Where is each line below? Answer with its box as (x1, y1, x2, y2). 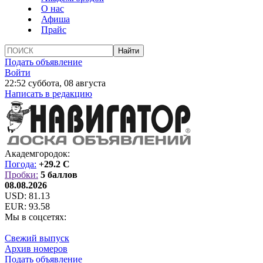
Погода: (5, 159, 36, 169)
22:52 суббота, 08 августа (5, 78, 106, 88)
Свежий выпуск (5, 233, 69, 243)
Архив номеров (5, 244, 68, 254)
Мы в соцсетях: (5, 212, 66, 222)
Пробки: (5, 170, 38, 180)
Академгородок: (5, 149, 70, 159)
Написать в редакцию (5, 89, 92, 99)
